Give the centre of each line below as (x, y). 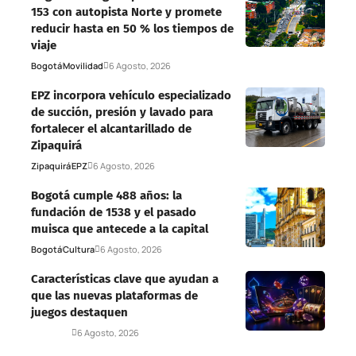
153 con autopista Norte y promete (126, 12)
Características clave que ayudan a (125, 279)
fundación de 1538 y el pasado (114, 212)
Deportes (51, 332)
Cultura (79, 249)
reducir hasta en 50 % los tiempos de (132, 28)
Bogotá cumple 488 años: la (106, 195)
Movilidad (83, 65)
